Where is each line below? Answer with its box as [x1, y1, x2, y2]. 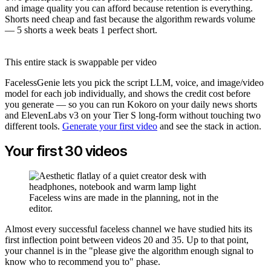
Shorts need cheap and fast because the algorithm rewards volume [5, 14, 255, 25]
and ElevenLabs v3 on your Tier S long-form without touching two [5, 110, 261, 121]
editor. [29, 203, 53, 214]
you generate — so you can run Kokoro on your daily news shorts [5, 99, 257, 110]
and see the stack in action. [157, 121, 261, 132]
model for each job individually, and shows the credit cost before [5, 88, 250, 99]
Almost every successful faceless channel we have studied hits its [5, 224, 252, 235]
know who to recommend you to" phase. [5, 256, 160, 267]
